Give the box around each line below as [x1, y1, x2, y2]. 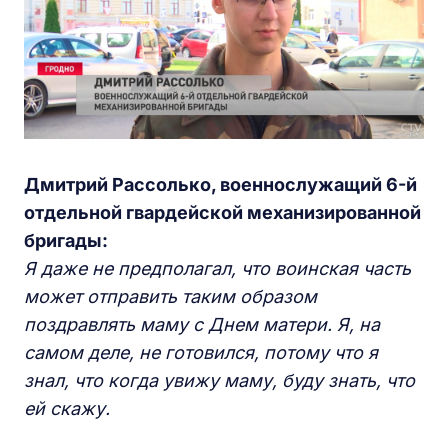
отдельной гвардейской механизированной [24, 202, 421, 224]
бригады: [24, 230, 116, 252]
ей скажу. [24, 398, 120, 420]
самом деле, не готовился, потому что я [24, 342, 378, 364]
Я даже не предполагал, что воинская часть [24, 258, 411, 280]
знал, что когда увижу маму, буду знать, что [24, 370, 415, 392]
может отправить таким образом [24, 286, 317, 308]
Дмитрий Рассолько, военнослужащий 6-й [24, 174, 417, 196]
